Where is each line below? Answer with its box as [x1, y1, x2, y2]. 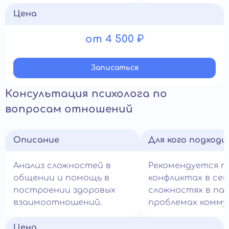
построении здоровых [13, 186, 116, 195]
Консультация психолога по [5, 88, 167, 100]
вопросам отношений [5, 103, 133, 115]
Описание [13, 135, 59, 145]
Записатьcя [90, 64, 139, 72]
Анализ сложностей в [13, 161, 111, 170]
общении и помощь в [13, 173, 109, 182]
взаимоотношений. [13, 198, 102, 207]
